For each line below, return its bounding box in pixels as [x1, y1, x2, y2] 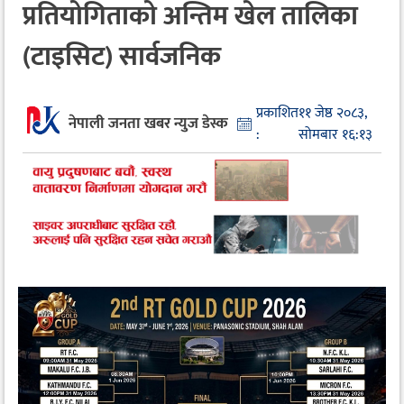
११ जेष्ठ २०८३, [298, 100, 367, 125]
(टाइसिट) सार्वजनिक [23, 34, 221, 80]
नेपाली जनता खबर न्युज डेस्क [69, 111, 229, 137]
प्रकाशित [256, 100, 299, 125]
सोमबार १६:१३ [298, 122, 373, 147]
